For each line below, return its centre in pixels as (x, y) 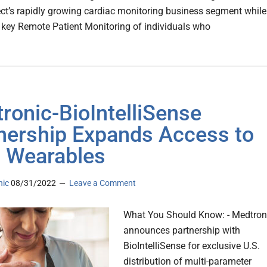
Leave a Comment (103, 183)
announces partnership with (182, 231)
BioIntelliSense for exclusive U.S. (192, 246)
